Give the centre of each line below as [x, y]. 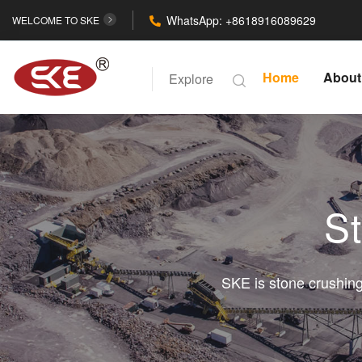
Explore [191, 79]
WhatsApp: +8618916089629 [241, 20]
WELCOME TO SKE [56, 20]
